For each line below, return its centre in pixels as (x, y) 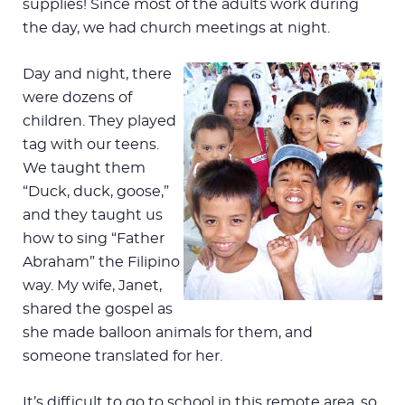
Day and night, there (97, 74)
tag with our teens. (91, 144)
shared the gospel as (98, 309)
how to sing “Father (94, 238)
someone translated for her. (122, 356)
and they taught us (93, 215)
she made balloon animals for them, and (168, 332)
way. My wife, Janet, (92, 285)
